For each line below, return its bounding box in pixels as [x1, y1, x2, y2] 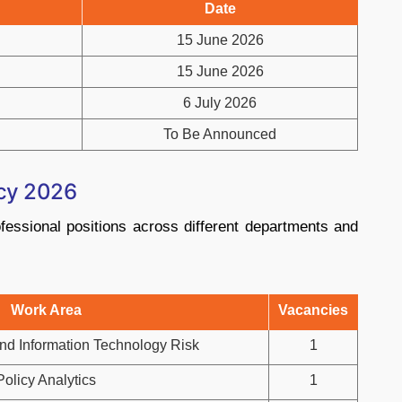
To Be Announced [163, 127, 276, 142]
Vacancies [278, 302, 348, 318]
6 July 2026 [183, 95, 257, 110]
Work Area [10, 302, 82, 318]
